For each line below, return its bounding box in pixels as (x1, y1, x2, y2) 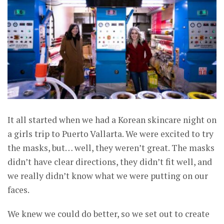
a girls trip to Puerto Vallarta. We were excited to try (7, 128, 213, 140)
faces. (7, 184, 29, 196)
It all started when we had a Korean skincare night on (7, 114, 216, 126)
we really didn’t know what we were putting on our (7, 170, 208, 182)
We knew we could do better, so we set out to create (7, 208, 209, 220)
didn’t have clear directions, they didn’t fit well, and (7, 156, 212, 168)
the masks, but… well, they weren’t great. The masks (7, 142, 214, 154)
